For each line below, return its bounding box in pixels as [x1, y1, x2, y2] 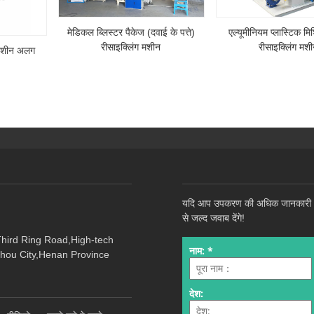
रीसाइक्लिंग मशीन [101, 41, 161, 53]
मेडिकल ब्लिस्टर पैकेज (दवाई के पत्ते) [67, 27, 195, 39]
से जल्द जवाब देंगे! [182, 212, 245, 224]
